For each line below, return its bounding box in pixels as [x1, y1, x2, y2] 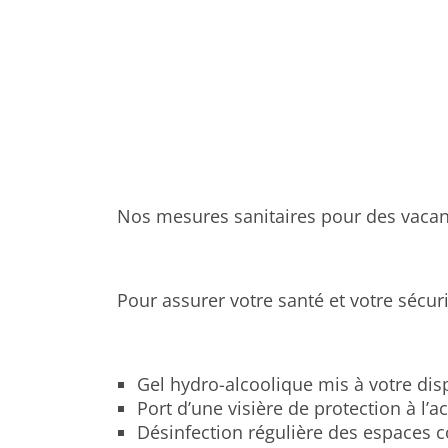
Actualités [178, 21, 244, 40]
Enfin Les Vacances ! [257, 21, 391, 40]
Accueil [117, 21, 165, 40]
